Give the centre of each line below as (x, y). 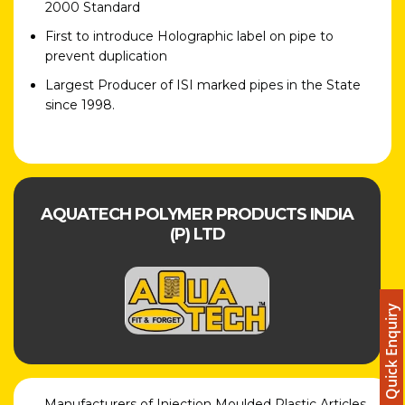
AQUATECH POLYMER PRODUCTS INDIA (197, 214)
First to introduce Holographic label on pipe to (189, 36)
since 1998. (80, 104)
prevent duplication (106, 56)
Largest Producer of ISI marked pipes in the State (203, 85)
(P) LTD (197, 234)
